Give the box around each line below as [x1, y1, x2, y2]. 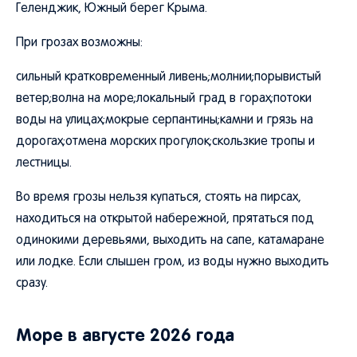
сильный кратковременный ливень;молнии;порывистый [16, 72, 321, 83]
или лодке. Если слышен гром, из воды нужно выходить [16, 257, 329, 268]
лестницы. [16, 158, 72, 169]
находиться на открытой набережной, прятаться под [16, 214, 314, 225]
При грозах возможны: [16, 37, 143, 49]
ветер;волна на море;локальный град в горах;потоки [16, 93, 312, 104]
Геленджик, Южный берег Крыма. [16, 3, 207, 14]
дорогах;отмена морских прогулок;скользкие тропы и [16, 136, 315, 147]
